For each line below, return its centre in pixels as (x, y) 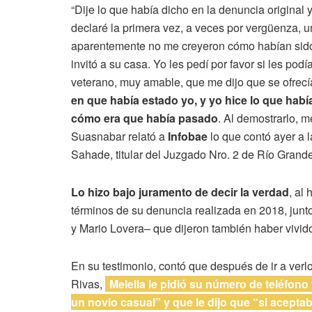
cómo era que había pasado (145, 118)
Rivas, (88, 283)
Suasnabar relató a (119, 136)
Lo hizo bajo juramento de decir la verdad (180, 192)
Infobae (188, 136)
